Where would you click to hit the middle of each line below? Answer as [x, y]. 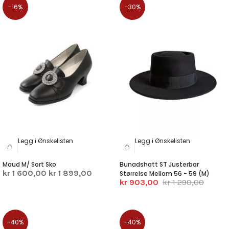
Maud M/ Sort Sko [29, 164]
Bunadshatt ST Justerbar [159, 164]
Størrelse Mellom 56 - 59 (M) [165, 173]
